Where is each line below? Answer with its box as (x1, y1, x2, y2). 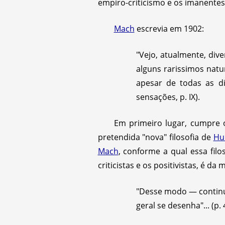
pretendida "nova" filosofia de (97, 132, 213, 143)
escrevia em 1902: (134, 23, 204, 34)
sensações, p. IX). (136, 91, 200, 102)
